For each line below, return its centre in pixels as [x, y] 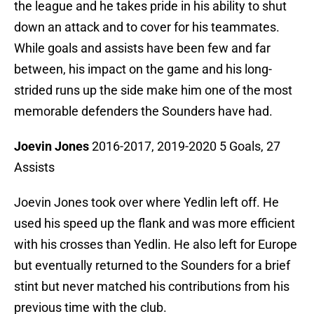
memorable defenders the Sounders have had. [143, 111]
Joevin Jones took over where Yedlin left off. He [146, 203]
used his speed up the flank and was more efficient [155, 224]
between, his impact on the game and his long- [143, 69]
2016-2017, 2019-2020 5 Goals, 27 [185, 146]
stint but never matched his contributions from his [152, 287]
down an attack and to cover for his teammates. [147, 27]
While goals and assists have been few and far [142, 48]
